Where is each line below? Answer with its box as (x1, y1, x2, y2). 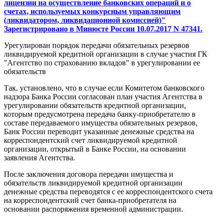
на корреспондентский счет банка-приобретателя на (4, 196, 176, 205)
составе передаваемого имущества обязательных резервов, (4, 119, 198, 127)
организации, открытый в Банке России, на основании (4, 145, 186, 154)
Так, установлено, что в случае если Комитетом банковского (4, 84, 204, 93)
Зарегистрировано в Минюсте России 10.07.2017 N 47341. (4, 25, 202, 33)
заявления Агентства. (4, 154, 75, 162)
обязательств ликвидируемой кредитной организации (4, 179, 183, 187)
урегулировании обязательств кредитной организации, (4, 101, 186, 110)
